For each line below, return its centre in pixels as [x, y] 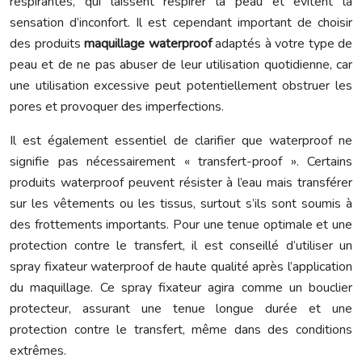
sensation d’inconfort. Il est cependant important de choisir [181, 23]
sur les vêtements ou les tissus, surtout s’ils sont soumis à [181, 204]
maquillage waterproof [149, 44]
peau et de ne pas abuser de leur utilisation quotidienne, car [181, 65]
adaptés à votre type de [284, 44]
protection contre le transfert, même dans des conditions [181, 330]
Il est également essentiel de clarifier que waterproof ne [181, 141]
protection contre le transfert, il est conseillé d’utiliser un [181, 246]
